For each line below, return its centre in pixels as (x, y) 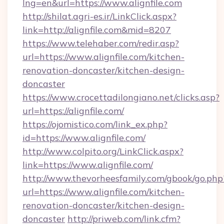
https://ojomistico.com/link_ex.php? (95, 124)
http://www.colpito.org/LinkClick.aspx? (103, 151)
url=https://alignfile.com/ (73, 111)
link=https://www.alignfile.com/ (88, 165)
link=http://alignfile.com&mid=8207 (97, 30)
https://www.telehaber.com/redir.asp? (101, 43)
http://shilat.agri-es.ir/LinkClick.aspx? (99, 16)
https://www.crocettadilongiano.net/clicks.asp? (121, 97)
